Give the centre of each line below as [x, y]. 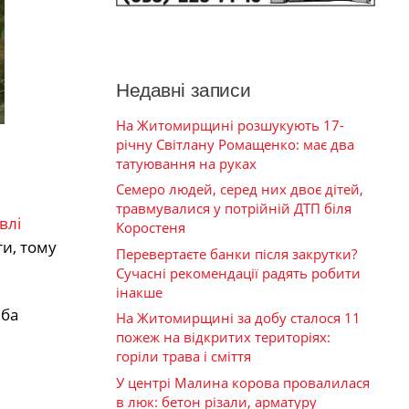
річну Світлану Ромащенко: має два [235, 144]
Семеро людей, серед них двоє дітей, [240, 189]
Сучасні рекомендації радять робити [238, 273]
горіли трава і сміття [184, 357]
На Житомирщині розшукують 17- [230, 125]
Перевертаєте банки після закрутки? [236, 253]
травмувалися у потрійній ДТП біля [234, 209]
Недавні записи [184, 89]
